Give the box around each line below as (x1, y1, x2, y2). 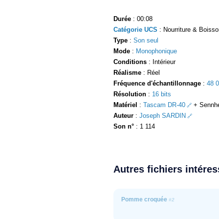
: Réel (141, 68, 160, 76)
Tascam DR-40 (143, 101, 185, 109)
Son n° (113, 122, 134, 130)
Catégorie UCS (113, 25, 157, 33)
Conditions (113, 58, 147, 66)
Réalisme (113, 68, 141, 76)
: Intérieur (147, 58, 175, 66)
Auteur (113, 111, 133, 119)
